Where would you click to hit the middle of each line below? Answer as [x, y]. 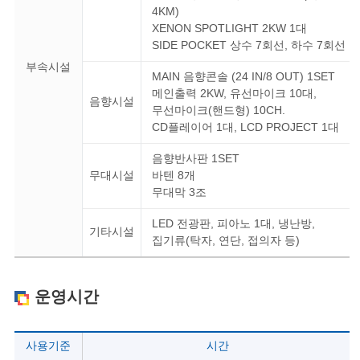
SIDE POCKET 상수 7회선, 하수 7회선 [248, 45]
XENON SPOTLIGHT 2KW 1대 [229, 29]
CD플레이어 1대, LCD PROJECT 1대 [245, 127]
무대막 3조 [179, 192]
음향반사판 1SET [195, 159]
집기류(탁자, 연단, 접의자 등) [225, 241]
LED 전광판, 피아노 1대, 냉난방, [233, 224]
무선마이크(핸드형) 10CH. [218, 110]
